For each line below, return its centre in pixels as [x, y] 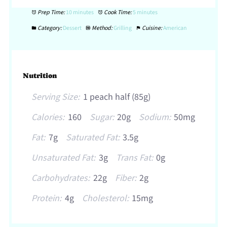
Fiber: [125, 178]
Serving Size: [56, 97]
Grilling [123, 28]
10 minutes [80, 12]
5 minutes [145, 12]
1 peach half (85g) [117, 97]
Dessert [72, 28]
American [175, 28]
